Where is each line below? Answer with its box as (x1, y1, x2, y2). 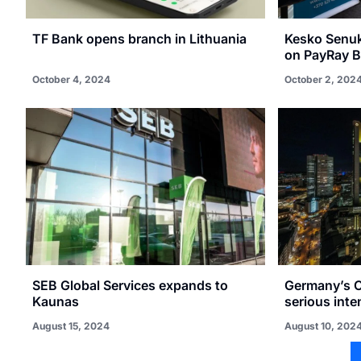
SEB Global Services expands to (32, 277, 228, 294)
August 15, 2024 (32, 320, 110, 333)
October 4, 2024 (32, 73, 110, 85)
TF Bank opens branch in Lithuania (32, 30, 247, 47)
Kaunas (32, 293, 79, 310)
